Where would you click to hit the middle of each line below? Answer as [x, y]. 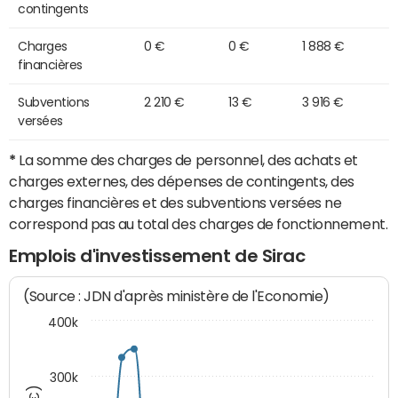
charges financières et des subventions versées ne [175, 202]
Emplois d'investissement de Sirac [157, 255]
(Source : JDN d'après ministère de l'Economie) [177, 297]
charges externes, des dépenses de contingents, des [182, 181]
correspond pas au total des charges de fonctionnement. [199, 223]
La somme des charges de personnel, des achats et [187, 159]
